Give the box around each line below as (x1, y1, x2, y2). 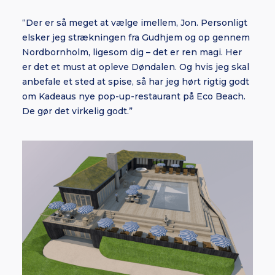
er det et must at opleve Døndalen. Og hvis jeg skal (22, 61, 249, 72)
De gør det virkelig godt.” (22, 106, 133, 117)
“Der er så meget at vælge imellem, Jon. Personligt (22, 17, 247, 28)
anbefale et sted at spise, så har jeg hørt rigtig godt (22, 76, 249, 87)
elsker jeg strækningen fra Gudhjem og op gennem (22, 32, 250, 43)
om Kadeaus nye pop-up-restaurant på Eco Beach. (22, 91, 246, 102)
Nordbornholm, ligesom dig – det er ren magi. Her (22, 47, 242, 58)
